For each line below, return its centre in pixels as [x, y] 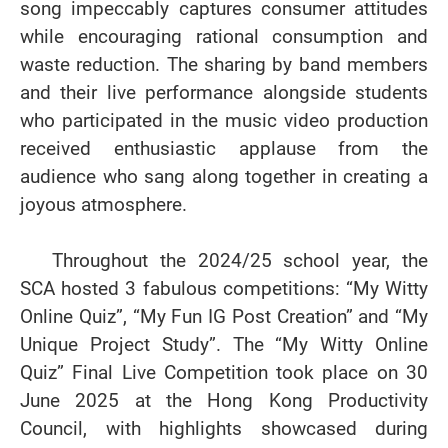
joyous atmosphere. [103, 204]
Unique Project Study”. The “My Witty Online [224, 344]
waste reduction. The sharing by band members [224, 64]
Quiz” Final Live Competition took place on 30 [224, 372]
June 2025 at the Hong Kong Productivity [224, 400]
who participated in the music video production [224, 120]
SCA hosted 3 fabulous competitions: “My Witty [224, 288]
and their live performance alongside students [224, 92]
